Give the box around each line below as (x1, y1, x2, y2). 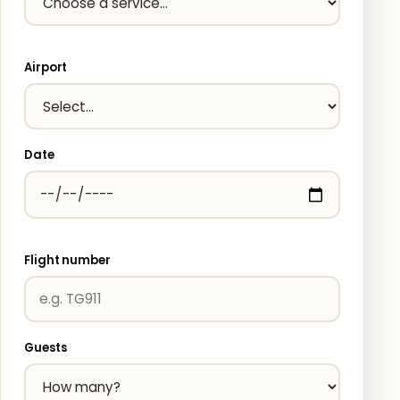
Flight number (24, 251, 111, 269)
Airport (24, 58, 68, 76)
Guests (24, 338, 67, 356)
